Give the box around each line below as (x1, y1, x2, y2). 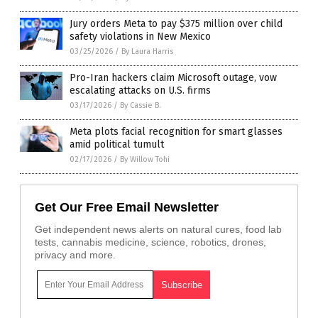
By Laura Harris (121, 47, 173, 57)
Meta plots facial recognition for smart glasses (70, 126, 283, 138)
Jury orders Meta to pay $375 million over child (70, 18, 283, 31)
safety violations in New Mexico (70, 31, 211, 43)
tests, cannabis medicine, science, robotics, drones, (35, 236, 266, 248)
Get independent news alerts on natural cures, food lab (35, 224, 282, 236)
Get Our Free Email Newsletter (35, 200, 219, 215)
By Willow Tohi (120, 155, 170, 165)
